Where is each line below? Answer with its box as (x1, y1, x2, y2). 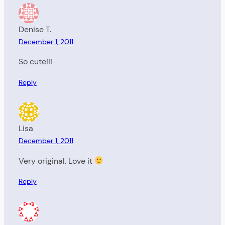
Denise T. (18, 24, 51, 35)
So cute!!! (18, 56, 52, 67)
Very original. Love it (18, 155, 94, 166)
